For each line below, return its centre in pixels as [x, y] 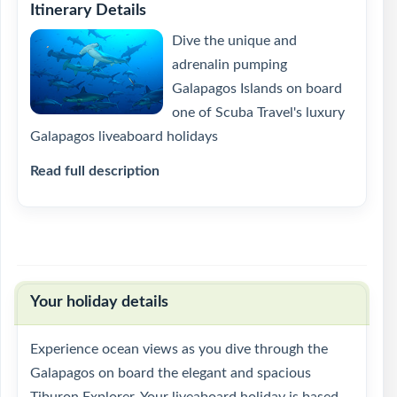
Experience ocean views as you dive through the [179, 349]
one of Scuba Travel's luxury [258, 113]
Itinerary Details [88, 11]
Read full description [95, 171]
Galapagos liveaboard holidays [124, 136]
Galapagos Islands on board [257, 89]
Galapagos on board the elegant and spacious [171, 373]
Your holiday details [99, 302]
